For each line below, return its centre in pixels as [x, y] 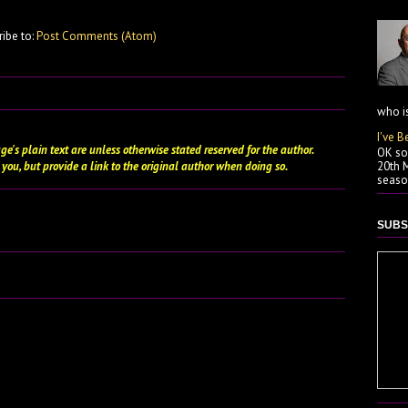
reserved [224, 149]
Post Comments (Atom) [97, 36]
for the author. [279, 149]
